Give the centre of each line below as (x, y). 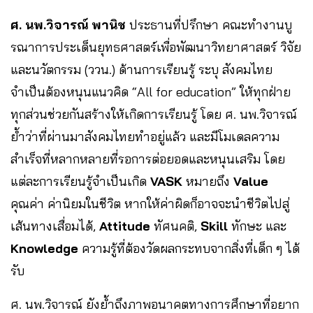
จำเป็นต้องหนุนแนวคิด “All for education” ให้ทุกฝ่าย (151, 92)
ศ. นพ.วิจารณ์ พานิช (68, 24)
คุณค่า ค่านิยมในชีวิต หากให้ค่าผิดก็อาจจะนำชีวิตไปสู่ (150, 203)
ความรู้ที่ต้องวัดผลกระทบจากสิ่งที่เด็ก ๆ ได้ (189, 248)
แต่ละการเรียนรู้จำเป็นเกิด (80, 181)
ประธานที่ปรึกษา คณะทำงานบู (209, 24)
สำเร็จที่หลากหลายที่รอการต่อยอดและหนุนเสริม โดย (148, 159)
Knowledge (44, 248)
